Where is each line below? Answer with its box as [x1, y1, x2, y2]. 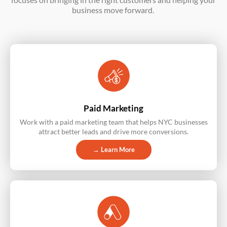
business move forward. [71, 5, 154, 15]
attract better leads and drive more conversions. [39, 127, 188, 136]
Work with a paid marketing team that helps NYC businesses [19, 118, 208, 127]
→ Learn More [92, 145, 135, 154]
